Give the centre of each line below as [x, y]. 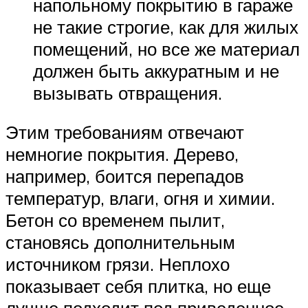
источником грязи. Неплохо [118, 264]
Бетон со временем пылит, [115, 220]
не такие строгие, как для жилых [166, 26]
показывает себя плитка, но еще [138, 286]
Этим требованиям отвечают [125, 132]
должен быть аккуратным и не [156, 70]
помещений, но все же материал [166, 48]
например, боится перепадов [125, 176]
